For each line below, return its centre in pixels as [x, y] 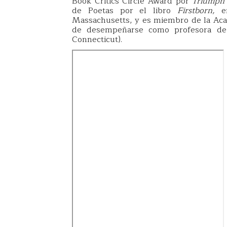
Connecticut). [97, 39]
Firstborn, [199, 10]
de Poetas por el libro [125, 10]
